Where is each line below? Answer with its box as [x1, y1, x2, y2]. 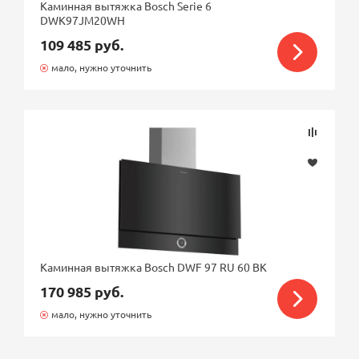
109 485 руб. [40, 35, 124, 54]
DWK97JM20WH [40, 13, 126, 27]
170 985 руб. [40, 282, 124, 301]
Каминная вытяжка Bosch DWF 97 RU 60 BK [40, 260, 268, 274]
